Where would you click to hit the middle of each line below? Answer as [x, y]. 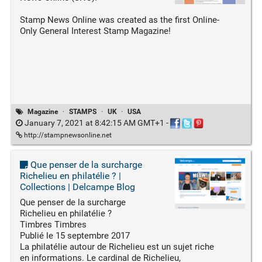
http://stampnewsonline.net [67, 135]
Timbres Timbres [53, 224]
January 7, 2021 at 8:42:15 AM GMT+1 [94, 123]
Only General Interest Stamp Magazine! [95, 31]
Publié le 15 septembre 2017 [75, 235]
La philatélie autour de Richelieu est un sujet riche [117, 247]
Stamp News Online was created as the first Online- [119, 20]
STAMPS [83, 111]
